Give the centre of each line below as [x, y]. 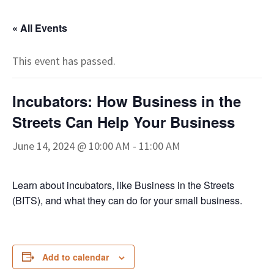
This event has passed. [64, 61]
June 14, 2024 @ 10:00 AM [71, 146]
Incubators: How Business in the [127, 101]
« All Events [40, 28]
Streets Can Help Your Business [124, 121]
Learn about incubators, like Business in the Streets [123, 185]
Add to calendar [76, 257]
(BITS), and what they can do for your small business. [127, 200]
